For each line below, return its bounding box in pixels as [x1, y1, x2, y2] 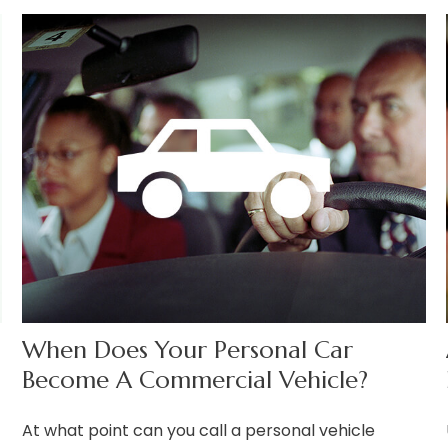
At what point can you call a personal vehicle [22, 419, 376, 443]
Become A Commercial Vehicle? [22, 365, 369, 396]
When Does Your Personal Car [22, 335, 354, 366]
